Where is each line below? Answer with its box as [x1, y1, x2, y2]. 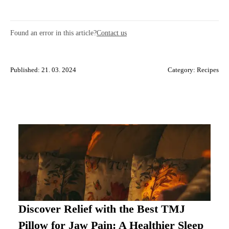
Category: [168, 66, 197, 74]
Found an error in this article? [10, 29, 97, 37]
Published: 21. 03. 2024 [10, 66, 76, 74]
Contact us [97, 29, 127, 37]
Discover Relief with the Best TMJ [18, 203, 185, 216]
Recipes [197, 66, 219, 74]
